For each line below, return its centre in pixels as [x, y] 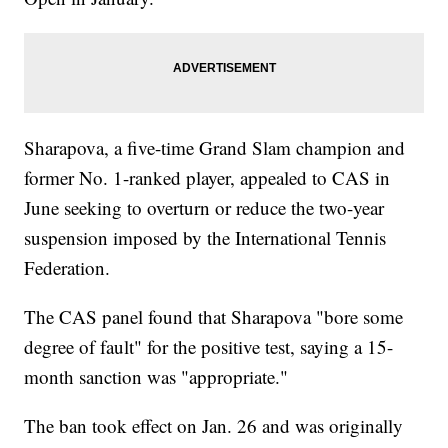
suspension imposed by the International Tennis [205, 238]
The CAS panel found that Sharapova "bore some [214, 317]
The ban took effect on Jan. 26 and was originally [214, 426]
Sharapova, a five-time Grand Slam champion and [215, 148]
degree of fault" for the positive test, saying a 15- [209, 347]
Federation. [67, 268]
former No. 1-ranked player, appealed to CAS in [207, 178]
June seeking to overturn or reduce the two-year [204, 208]
